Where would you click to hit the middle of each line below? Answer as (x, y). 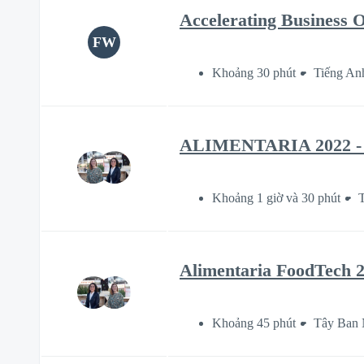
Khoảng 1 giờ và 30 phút (276, 197)
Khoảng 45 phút (254, 323)
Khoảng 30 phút (254, 72)
